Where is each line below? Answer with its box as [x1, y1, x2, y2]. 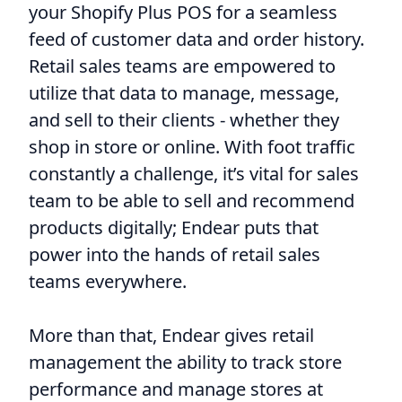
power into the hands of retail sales [29, 241, 320, 267]
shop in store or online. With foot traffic [29, 134, 355, 159]
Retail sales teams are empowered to [29, 53, 336, 78]
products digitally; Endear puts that [29, 214, 319, 240]
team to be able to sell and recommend [29, 188, 354, 213]
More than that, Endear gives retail [29, 322, 314, 347]
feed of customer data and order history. [29, 26, 364, 51]
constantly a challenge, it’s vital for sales [29, 161, 359, 186]
